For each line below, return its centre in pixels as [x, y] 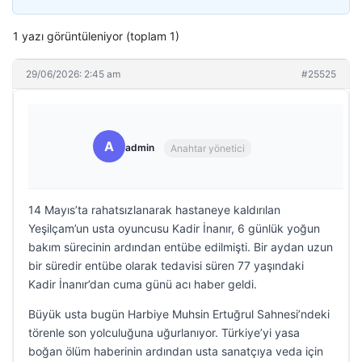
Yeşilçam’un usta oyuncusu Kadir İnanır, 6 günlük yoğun [174, 228]
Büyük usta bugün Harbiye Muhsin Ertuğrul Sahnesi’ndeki [179, 314]
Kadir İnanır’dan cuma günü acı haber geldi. [143, 284]
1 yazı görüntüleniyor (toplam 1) [96, 36]
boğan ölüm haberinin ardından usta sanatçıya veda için [176, 351]
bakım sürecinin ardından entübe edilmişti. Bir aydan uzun [181, 247]
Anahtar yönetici [208, 148]
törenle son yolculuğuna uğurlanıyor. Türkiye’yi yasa [164, 333]
